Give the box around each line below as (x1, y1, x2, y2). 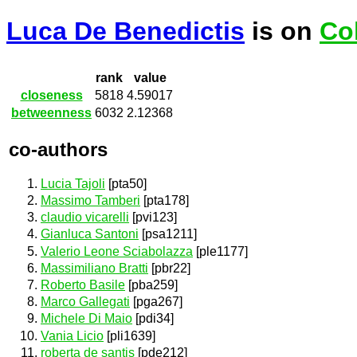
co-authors (9, 138, 108, 160)
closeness (20, 88, 83, 103)
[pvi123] (129, 210, 177, 225)
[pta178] (140, 194, 189, 208)
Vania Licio (41, 328, 104, 343)
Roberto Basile (41, 278, 125, 292)
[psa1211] (139, 227, 197, 241)
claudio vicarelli (41, 210, 129, 225)
